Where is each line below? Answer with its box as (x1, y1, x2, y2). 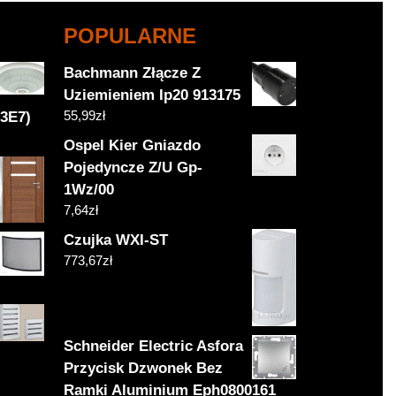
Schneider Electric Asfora (64, 337, 244, 354)
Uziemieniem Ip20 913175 (64, 86, 241, 103)
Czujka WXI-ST (64, 231, 169, 248)
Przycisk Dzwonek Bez (64, 359, 224, 377)
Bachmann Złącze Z (64, 64, 202, 81)
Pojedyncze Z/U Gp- (64, 158, 203, 176)
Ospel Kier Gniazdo (64, 136, 202, 154)
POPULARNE (64, 23, 197, 48)
